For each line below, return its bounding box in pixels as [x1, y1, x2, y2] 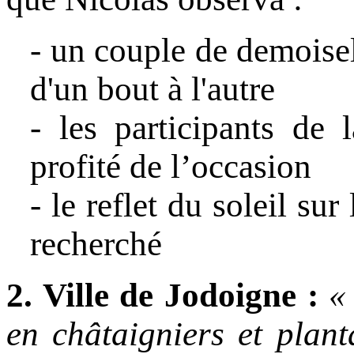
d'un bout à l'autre [30, 70, 275, 108]
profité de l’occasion [30, 148, 311, 186]
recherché [30, 225, 162, 263]
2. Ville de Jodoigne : [6, 277, 318, 314]
